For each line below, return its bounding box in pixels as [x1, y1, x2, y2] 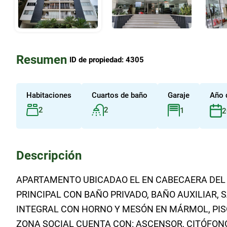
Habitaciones [26, 91, 71, 100]
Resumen [16, 53, 67, 67]
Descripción [16, 148, 82, 163]
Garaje [168, 91, 190, 100]
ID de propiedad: [69, 55, 126, 65]
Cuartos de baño [92, 91, 147, 100]
